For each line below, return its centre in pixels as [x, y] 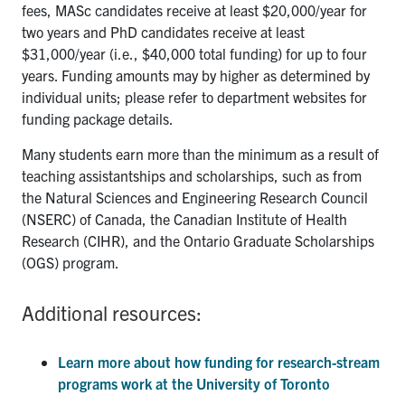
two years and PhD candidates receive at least [163, 31]
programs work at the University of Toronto [194, 383]
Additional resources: [112, 312]
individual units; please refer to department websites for [194, 96]
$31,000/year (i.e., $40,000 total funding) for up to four [194, 53]
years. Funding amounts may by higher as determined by [196, 75]
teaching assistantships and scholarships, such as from [192, 175]
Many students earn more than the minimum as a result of [200, 153]
